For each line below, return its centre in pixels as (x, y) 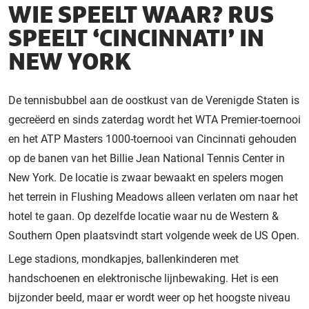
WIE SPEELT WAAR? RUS (141, 16)
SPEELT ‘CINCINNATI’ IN (136, 39)
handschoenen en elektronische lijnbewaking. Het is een (143, 278)
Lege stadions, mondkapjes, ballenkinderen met (123, 259)
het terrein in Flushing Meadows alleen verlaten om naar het (153, 197)
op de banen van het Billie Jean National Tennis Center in (147, 158)
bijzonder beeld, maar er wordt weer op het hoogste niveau (149, 297)
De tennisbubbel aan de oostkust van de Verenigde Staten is (154, 100)
